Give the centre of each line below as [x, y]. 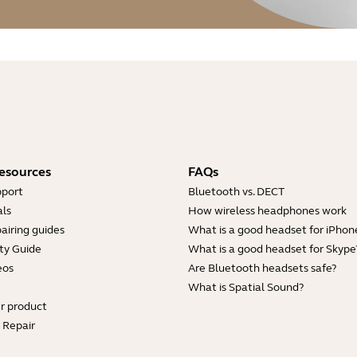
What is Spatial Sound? [246, 287]
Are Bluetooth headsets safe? [262, 268]
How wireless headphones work [267, 211]
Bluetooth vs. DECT [236, 192]
